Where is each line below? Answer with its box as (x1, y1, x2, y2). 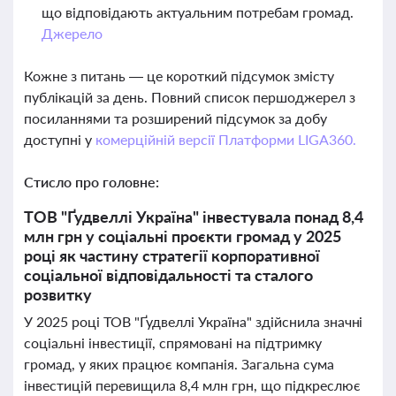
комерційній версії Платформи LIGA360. (95, 131, 356, 148)
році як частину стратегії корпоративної (24, 246, 320, 265)
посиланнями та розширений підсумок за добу (24, 110, 327, 126)
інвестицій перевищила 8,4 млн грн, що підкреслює (24, 377, 361, 393)
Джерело (42, 25, 103, 42)
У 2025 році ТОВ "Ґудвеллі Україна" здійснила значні (24, 313, 363, 330)
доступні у (24, 131, 95, 148)
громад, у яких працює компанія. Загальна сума (24, 355, 334, 372)
